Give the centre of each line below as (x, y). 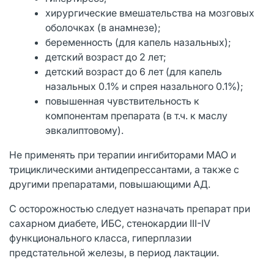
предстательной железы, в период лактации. (114, 252)
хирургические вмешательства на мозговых (150, 13)
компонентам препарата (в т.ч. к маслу (137, 115)
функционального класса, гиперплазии (100, 238)
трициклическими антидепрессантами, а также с (124, 169)
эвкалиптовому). (85, 130)
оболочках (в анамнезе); (103, 27)
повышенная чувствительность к (123, 101)
